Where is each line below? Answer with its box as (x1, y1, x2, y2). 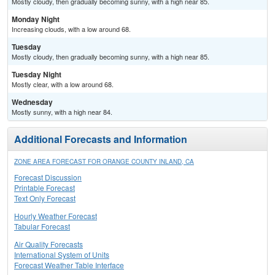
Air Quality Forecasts (14, 239, 83, 250)
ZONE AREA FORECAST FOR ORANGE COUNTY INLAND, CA (14, 157, 194, 166)
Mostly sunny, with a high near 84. (12, 107, 112, 117)
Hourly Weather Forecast (14, 211, 97, 222)
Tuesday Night (12, 69, 61, 80)
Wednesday (12, 96, 53, 108)
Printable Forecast (14, 182, 75, 193)
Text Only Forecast (14, 193, 76, 204)
